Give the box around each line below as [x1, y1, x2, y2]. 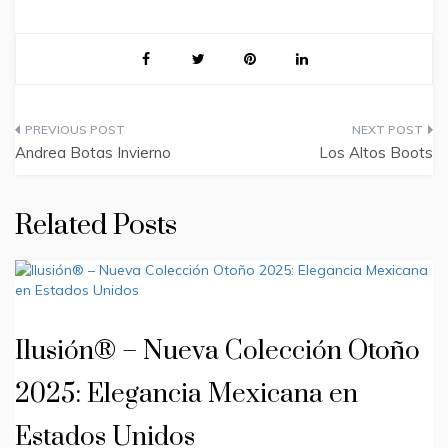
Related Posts [15, 208, 177, 244]
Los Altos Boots [319, 143, 433, 163]
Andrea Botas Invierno [15, 143, 171, 163]
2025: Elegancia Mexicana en [15, 378, 358, 412]
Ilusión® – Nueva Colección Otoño [15, 335, 420, 369]
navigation [14, 160, 146, 196]
